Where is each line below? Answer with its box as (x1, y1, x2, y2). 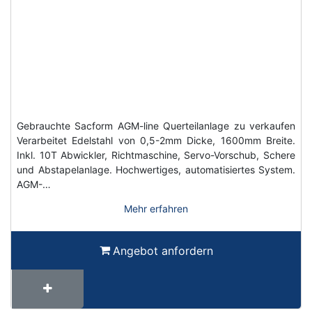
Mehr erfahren (124, 202, 188, 214)
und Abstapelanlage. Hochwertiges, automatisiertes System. (17, 163, 295, 175)
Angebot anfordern (112, 243, 213, 258)
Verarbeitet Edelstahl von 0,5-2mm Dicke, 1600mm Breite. (17, 134, 295, 146)
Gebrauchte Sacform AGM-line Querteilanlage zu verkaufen (17, 119, 295, 132)
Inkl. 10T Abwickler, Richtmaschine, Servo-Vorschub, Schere (17, 148, 295, 161)
